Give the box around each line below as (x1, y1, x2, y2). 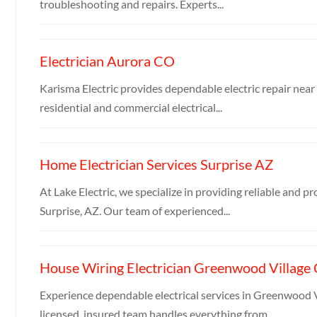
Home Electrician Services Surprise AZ (39, 155, 273, 173)
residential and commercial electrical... (39, 100, 222, 114)
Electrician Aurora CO (39, 52, 175, 69)
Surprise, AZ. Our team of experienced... (39, 203, 230, 217)
